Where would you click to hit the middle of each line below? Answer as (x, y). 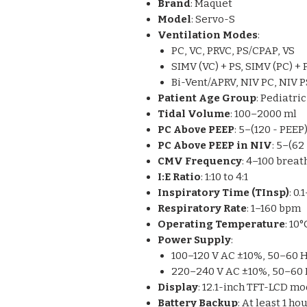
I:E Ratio (179, 177)
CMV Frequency (200, 161)
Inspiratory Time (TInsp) (223, 193)
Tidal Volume (194, 114)
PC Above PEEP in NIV (215, 145)
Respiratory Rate (202, 208)
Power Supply (194, 240)
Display (178, 287)
